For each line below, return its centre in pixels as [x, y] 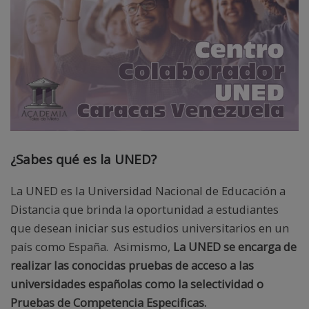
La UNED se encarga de [235, 247]
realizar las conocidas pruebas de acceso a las [132, 266]
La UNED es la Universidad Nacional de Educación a [148, 191]
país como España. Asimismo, [92, 247]
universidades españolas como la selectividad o [137, 284]
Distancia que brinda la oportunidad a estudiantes [144, 210]
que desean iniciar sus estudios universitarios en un [150, 228]
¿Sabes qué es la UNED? [83, 159]
